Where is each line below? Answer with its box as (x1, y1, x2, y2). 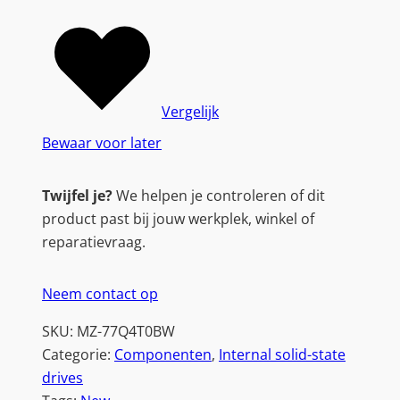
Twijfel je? (42, 185, 112, 205)
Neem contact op (42, 284, 158, 304)
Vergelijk (162, 102, 219, 122)
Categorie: (42, 345, 114, 365)
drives (42, 368, 83, 388)
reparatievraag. (42, 231, 146, 252)
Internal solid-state (219, 345, 346, 365)
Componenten (114, 345, 212, 365)
